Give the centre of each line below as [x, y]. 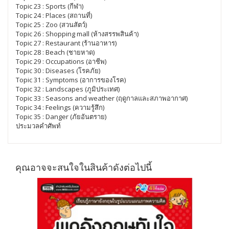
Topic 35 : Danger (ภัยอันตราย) [61, 116]
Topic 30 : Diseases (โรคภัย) [58, 70]
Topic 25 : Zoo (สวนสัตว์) [51, 24]
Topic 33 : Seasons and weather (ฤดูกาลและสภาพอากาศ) [102, 98]
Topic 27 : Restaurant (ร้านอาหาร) [66, 43]
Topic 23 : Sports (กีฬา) [50, 6]
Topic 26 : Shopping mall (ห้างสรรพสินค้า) [77, 33]
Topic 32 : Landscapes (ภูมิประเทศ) [68, 89]
